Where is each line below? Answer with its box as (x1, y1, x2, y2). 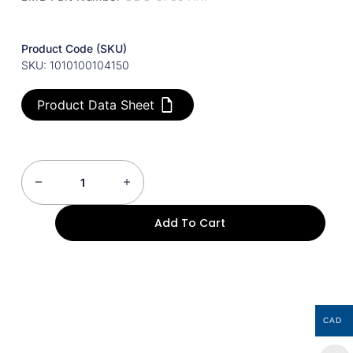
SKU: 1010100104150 (20, 58, 129, 72)
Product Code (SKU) (20, 41, 127, 55)
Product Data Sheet (36, 96, 154, 113)
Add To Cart (154, 214, 226, 231)
